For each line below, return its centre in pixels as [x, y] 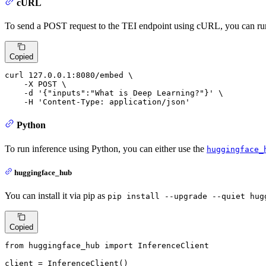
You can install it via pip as [56, 196]
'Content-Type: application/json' [114, 102]
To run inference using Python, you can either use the [106, 148]
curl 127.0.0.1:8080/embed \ [69, 75]
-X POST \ [36, 84]
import [119, 245]
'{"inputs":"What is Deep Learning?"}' [126, 93]
